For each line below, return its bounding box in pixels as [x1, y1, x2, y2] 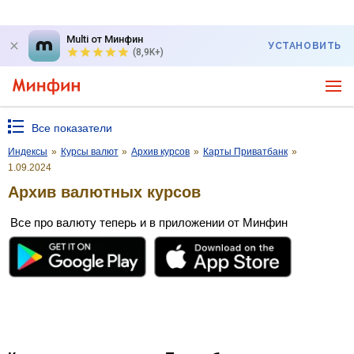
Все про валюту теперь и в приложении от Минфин [10, 215, 288, 229]
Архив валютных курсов [8, 183, 201, 201]
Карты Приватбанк [202, 146, 288, 157]
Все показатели [32, 122, 112, 134]
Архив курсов [131, 146, 190, 157]
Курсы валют [60, 146, 119, 157]
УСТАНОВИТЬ [268, 40, 341, 51]
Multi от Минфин [66, 33, 143, 45]
